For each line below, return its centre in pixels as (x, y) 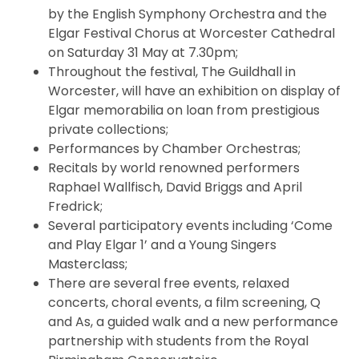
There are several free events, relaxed (169, 284)
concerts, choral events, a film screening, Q (184, 303)
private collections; (108, 130)
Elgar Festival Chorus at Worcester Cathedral (192, 34)
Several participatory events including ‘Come (190, 226)
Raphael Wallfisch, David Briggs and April (175, 188)
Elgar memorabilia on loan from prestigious (184, 111)
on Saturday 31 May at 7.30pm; (143, 53)
